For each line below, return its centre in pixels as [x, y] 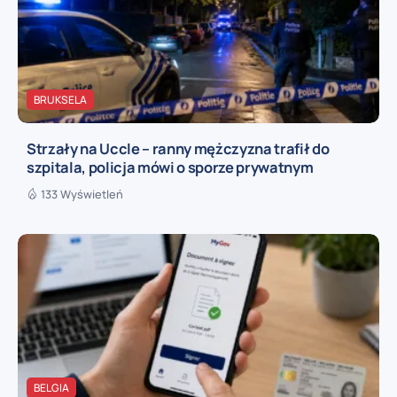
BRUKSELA [60, 99]
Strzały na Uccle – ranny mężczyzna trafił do [178, 149]
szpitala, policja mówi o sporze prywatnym [170, 167]
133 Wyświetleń [82, 195]
